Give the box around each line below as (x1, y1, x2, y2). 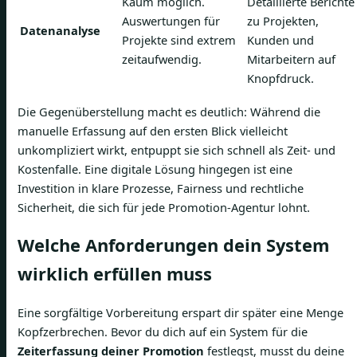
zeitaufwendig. (122, 51, 202, 67)
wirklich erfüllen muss (18, 261, 212, 285)
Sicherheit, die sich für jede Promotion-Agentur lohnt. (18, 198, 310, 215)
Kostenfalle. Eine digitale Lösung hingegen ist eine (18, 160, 292, 177)
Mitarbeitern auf (247, 51, 335, 67)
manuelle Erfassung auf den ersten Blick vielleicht (18, 122, 288, 139)
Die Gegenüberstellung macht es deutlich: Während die (18, 103, 320, 120)
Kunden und (247, 32, 314, 48)
